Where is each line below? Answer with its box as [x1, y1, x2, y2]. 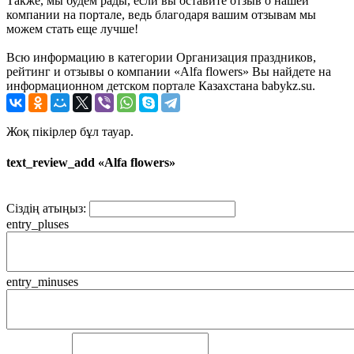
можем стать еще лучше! [6, 21, 138, 36]
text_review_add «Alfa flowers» [6, 156, 175, 170]
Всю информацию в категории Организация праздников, [6, 50, 316, 64]
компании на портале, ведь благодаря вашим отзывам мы [6, 7, 316, 21]
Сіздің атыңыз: [6, 201, 86, 216]
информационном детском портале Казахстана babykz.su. [6, 78, 315, 92]
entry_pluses [6, 217, 69, 232]
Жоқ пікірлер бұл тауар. [6, 124, 134, 138]
